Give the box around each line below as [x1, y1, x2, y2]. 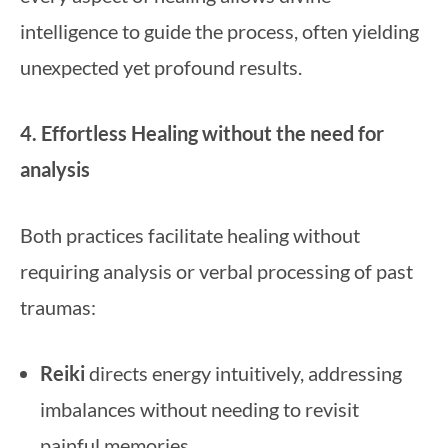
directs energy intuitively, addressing [85, 361, 402, 385]
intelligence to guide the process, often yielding [20, 19, 419, 43]
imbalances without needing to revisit [40, 397, 359, 421]
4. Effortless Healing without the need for [20, 121, 384, 145]
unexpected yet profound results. [20, 55, 302, 79]
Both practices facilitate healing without [20, 223, 360, 247]
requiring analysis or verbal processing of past [20, 259, 413, 283]
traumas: [20, 295, 96, 319]
